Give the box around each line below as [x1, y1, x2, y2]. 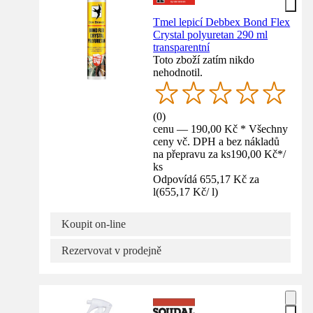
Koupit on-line [61, 217, 126, 230]
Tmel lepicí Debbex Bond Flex [153, 15, 291, 28]
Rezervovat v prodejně [61, 244, 161, 256]
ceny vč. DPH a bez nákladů [153, 135, 280, 147]
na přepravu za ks [153, 147, 231, 160]
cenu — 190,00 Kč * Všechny [153, 122, 289, 135]
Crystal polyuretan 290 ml [153, 28, 268, 41]
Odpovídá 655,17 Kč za [153, 173, 260, 185]
